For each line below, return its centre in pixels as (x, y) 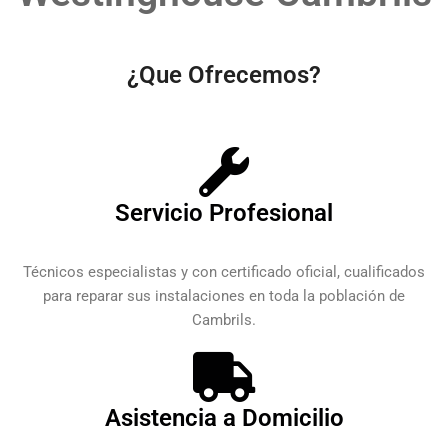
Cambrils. (224, 319)
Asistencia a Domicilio (224, 417)
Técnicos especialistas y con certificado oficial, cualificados (224, 271)
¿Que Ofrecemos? (224, 74)
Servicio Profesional (224, 212)
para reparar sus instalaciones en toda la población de (224, 295)
